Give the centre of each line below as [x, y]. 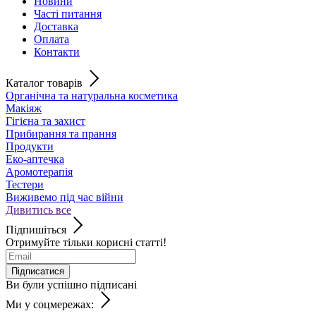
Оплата [51, 39]
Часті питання [68, 13]
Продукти [30, 146]
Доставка [56, 26]
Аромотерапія [39, 171]
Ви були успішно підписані [71, 284]
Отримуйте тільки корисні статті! [86, 242]
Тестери [25, 184]
